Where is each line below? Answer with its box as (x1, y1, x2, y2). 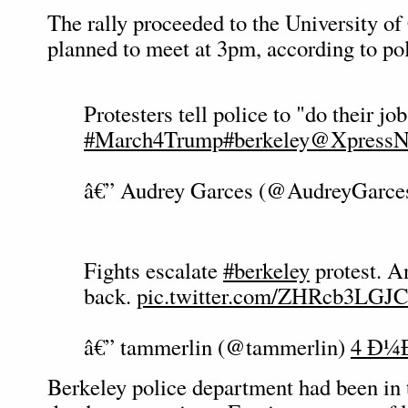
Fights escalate (84, 255, 223, 285)
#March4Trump (84, 124, 223, 154)
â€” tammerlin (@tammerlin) (84, 331, 351, 362)
